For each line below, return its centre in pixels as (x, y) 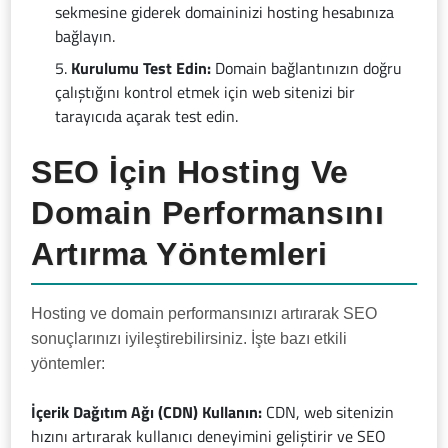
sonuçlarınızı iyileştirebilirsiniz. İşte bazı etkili (189, 339)
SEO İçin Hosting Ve (190, 172)
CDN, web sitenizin (328, 412)
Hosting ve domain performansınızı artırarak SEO (204, 314)
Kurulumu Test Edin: (141, 68)
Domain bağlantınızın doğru (307, 68)
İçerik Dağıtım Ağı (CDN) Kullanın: (147, 412)
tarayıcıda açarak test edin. (147, 116)
